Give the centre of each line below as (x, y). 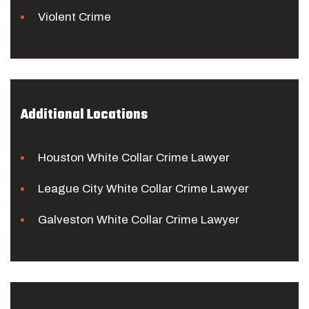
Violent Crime (74, 17)
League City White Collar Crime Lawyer (143, 189)
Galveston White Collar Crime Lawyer (139, 220)
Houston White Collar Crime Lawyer (134, 158)
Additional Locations (84, 115)
